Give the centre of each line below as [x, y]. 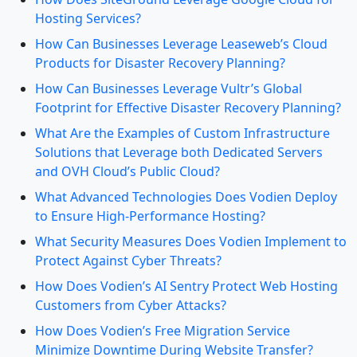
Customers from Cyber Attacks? [131, 305]
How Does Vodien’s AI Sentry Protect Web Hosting [186, 286]
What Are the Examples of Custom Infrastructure [182, 133]
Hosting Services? [88, 18]
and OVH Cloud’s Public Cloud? [127, 171]
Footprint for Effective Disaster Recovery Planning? [188, 108]
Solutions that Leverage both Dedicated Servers [179, 152]
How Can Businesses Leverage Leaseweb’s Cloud [181, 44]
